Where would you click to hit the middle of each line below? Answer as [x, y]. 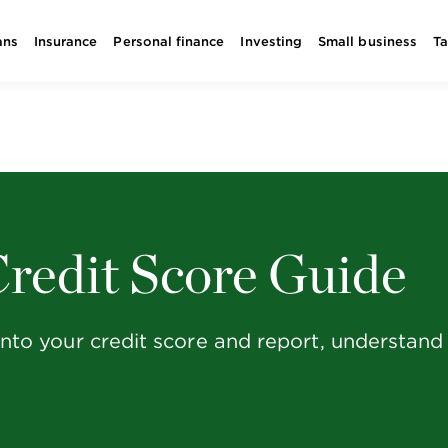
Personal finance [169, 41]
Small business [367, 41]
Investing [271, 41]
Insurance [65, 41]
